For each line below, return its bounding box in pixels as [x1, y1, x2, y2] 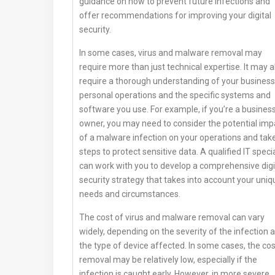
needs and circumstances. [79, 189, 180, 199]
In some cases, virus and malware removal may [79, 48, 262, 58]
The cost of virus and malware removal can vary [79, 212, 265, 223]
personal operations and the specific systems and [79, 90, 271, 101]
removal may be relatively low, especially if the [79, 255, 257, 265]
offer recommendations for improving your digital [79, 10, 271, 21]
